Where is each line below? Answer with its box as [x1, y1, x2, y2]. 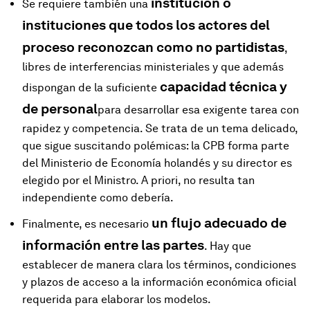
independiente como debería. [22, 190, 174, 204]
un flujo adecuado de [152, 214, 286, 231]
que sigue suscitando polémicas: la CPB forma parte [22, 138, 289, 152]
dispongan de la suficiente [22, 80, 160, 94]
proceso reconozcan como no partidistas [22, 38, 284, 55]
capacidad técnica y [160, 77, 287, 95]
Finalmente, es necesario [22, 217, 152, 230]
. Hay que [204, 239, 251, 253]
